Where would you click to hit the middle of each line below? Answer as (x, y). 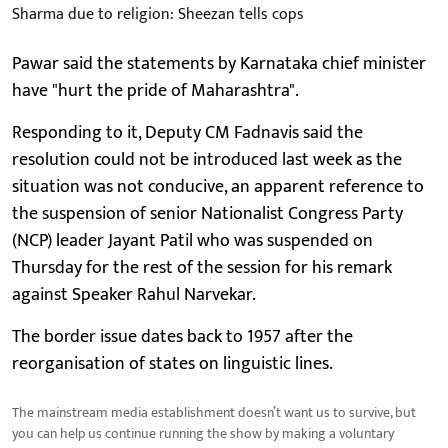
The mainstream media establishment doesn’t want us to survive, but (214, 412)
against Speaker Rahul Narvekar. (134, 294)
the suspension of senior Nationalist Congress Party (207, 213)
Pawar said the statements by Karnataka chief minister (219, 63)
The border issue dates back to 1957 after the (182, 336)
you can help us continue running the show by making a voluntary (203, 433)
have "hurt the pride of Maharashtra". (155, 90)
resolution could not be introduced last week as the (207, 159)
